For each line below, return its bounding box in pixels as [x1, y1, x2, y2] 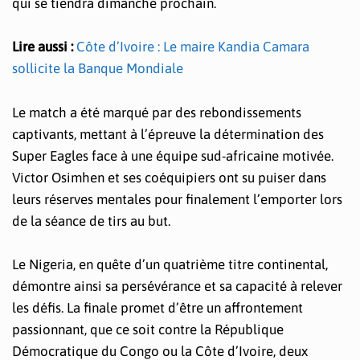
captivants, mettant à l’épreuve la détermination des [12, 125, 324, 142]
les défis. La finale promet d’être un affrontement [12, 299, 303, 316]
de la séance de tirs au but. [12, 212, 170, 229]
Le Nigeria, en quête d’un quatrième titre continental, [12, 256, 328, 272]
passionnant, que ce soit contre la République [12, 321, 284, 337]
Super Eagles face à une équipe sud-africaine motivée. [12, 147, 333, 164]
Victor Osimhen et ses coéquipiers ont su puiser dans [12, 169, 326, 186]
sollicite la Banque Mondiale [12, 60, 183, 77]
